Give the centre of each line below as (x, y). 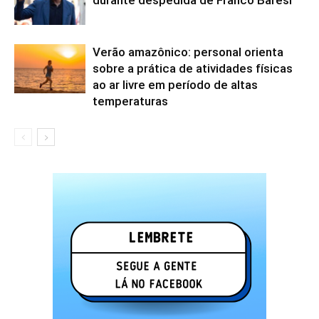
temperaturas (130, 101)
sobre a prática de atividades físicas (193, 69)
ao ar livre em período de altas (175, 85)
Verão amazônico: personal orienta (188, 52)
